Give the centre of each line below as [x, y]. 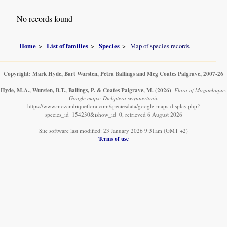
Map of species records [160, 45]
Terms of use [113, 138]
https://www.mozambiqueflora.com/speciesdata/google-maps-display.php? [113, 106]
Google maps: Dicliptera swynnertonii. [113, 98]
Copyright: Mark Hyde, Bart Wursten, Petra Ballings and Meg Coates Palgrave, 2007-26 [113, 73]
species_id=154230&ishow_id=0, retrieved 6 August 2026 [113, 114]
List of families [68, 45]
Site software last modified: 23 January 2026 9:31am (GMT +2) [113, 130]
